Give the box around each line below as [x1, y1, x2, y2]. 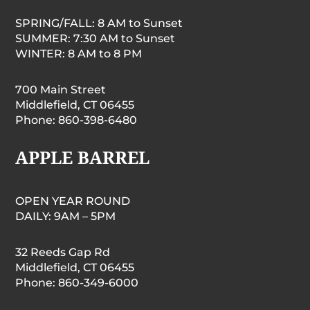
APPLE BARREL [15, 145, 150, 169]
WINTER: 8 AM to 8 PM [15, 46, 143, 60]
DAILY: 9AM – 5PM [15, 209, 116, 223]
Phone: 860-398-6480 [15, 113, 138, 127]
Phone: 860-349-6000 [15, 275, 139, 289]
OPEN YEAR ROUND [15, 194, 131, 208]
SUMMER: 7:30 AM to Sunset [15, 31, 176, 45]
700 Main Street [15, 82, 107, 96]
